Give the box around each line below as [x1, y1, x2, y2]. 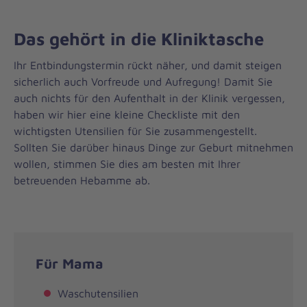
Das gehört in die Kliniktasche [14, 27, 264, 49]
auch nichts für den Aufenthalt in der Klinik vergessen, [14, 92, 285, 105]
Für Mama [36, 255, 103, 272]
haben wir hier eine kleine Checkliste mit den [14, 108, 240, 121]
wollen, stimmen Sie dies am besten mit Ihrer [14, 158, 241, 171]
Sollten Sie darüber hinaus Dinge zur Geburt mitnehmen [14, 141, 293, 154]
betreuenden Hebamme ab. [14, 174, 150, 187]
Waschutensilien [58, 286, 138, 299]
